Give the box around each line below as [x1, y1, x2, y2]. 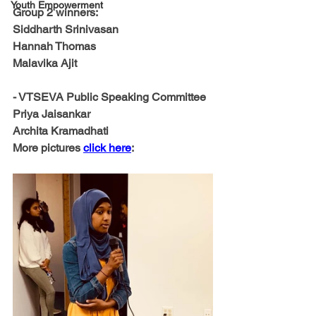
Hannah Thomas [13, 39, 96, 53]
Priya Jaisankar [13, 107, 93, 121]
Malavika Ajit [13, 56, 77, 70]
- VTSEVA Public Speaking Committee [13, 90, 206, 104]
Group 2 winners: [13, 6, 98, 19]
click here [83, 141, 131, 154]
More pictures [13, 141, 83, 154]
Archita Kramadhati [13, 124, 109, 138]
